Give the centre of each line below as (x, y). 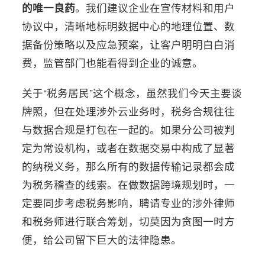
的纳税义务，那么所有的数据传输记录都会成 (129, 166)
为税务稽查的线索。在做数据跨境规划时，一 (129, 184)
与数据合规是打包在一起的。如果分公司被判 (129, 129)
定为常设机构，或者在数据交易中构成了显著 (129, 147)
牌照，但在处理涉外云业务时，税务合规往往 (129, 111)
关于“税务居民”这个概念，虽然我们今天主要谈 (132, 92)
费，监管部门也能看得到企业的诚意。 (113, 62)
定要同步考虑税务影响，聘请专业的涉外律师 (129, 202)
